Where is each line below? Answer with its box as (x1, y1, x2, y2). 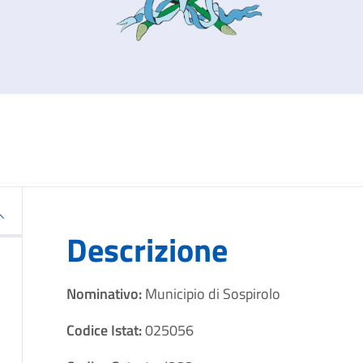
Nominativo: (66, 282, 145, 305)
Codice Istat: (66, 318, 145, 341)
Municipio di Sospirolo (144, 282, 280, 305)
